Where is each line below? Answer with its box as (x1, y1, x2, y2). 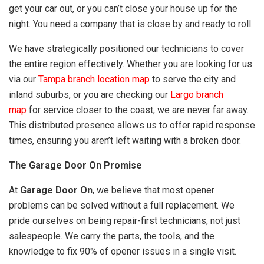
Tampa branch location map (38, 74, 150, 85)
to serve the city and (150, 74, 236, 85)
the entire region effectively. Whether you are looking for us (9, 58, 252, 70)
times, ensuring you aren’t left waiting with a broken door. (9, 135, 241, 146)
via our (9, 74, 38, 85)
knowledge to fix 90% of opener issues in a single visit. (9, 246, 236, 257)
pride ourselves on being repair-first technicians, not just (9, 215, 240, 226)
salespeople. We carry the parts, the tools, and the (9, 230, 214, 242)
